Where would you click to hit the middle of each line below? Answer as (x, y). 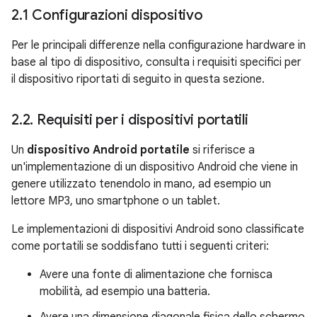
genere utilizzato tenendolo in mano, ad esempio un (141, 184)
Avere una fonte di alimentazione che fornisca (156, 275)
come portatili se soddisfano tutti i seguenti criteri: (140, 246)
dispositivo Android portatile (108, 150)
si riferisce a (222, 150)
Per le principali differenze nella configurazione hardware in (158, 45)
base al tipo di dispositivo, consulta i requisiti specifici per (156, 62)
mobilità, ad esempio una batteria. (125, 292)
